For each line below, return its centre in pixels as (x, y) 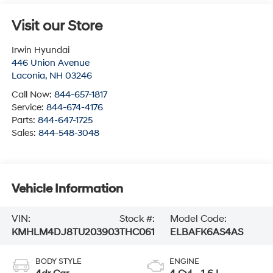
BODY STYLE (58, 262)
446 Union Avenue (50, 63)
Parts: (24, 121)
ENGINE (184, 262)
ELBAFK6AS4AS (206, 232)
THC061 (137, 232)
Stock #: (137, 219)
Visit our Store (57, 27)
